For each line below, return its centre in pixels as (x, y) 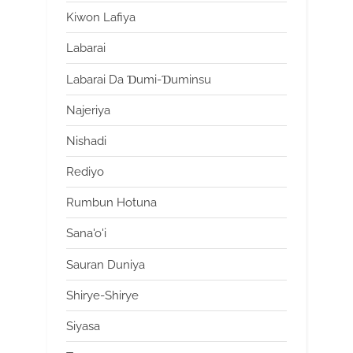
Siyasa (83, 326)
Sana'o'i (86, 234)
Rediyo (85, 172)
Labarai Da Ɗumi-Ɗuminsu (139, 79)
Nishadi (86, 141)
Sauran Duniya (106, 264)
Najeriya (88, 110)
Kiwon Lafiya (101, 18)
